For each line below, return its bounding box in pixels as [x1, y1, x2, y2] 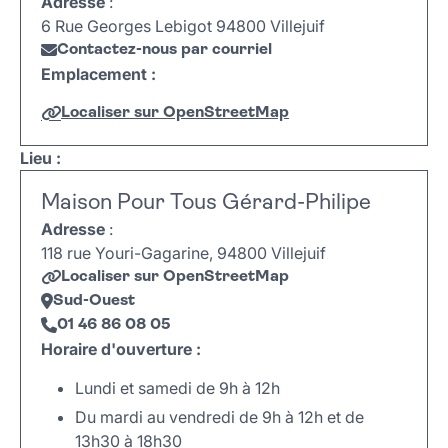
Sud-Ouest [53, 293, 135, 310]
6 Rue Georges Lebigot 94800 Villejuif [41, 16, 325, 37]
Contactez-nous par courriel [57, 42, 272, 59]
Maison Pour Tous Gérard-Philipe [41, 192, 371, 216]
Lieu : [20, 148, 61, 169]
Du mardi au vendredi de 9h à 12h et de [75, 407, 364, 428]
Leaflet [255, 108, 295, 126]
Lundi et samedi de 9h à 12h [75, 378, 280, 399]
